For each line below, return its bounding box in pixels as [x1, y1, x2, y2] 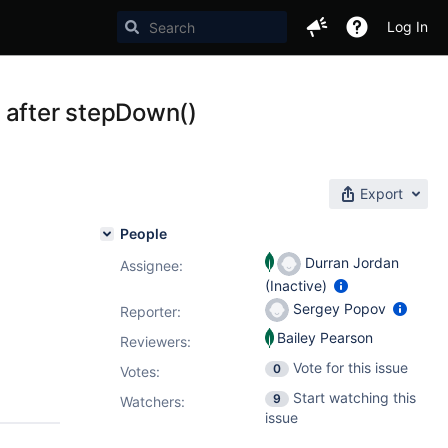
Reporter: [120, 303, 181, 320]
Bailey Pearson [277, 329, 373, 346]
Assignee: [120, 257, 183, 274]
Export [360, 185, 403, 202]
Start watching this [293, 389, 416, 406]
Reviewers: [120, 333, 191, 350]
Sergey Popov [289, 299, 390, 317]
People [120, 225, 167, 242]
